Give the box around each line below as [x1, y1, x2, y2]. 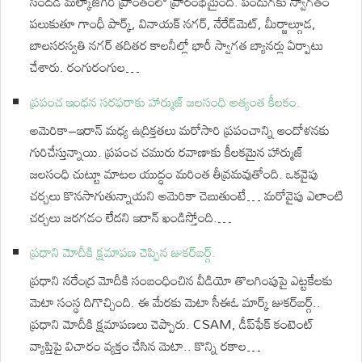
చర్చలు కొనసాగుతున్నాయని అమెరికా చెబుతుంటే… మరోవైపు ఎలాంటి [30, 183, 343, 208]
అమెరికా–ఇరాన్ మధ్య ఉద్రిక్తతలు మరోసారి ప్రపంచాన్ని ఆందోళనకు [30, 117, 330, 143]
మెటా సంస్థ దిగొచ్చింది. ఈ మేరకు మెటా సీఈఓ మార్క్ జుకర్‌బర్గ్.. [30, 289, 321, 315]
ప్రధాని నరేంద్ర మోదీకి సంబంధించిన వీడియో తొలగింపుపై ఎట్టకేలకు [30, 267, 333, 293]
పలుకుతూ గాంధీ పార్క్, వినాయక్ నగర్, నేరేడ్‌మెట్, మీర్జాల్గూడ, [30, 11, 316, 36]
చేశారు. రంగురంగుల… [30, 54, 140, 80]
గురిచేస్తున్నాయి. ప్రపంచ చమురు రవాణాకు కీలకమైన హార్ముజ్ [30, 139, 303, 165]
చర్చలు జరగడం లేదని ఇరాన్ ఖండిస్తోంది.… [30, 204, 232, 230]
